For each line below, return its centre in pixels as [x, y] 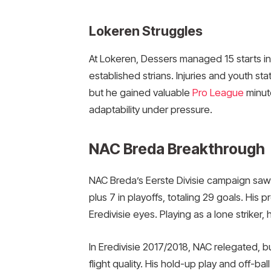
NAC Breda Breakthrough [177, 149]
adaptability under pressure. [150, 109]
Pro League [218, 92]
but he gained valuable [140, 92]
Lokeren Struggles [145, 31]
